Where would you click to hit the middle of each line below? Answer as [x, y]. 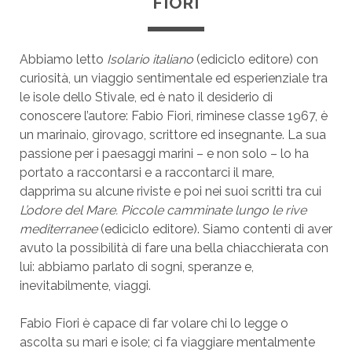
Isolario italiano [150, 59]
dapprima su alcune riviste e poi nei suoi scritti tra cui [170, 191]
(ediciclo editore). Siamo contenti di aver [214, 229]
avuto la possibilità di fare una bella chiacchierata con [174, 248]
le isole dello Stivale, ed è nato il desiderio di [146, 97]
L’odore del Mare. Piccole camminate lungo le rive [163, 210]
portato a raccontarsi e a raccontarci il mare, [147, 172]
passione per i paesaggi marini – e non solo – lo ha [164, 154]
